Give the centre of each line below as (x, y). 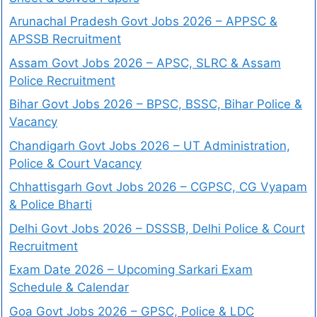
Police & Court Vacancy (75, 163)
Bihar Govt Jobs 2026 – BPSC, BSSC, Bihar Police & (156, 104)
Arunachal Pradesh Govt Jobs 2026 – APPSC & (143, 22)
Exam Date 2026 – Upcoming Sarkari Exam (131, 270)
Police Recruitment (62, 80)
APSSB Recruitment (65, 39)
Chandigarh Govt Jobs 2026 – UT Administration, (150, 145)
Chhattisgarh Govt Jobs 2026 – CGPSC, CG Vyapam (158, 187)
